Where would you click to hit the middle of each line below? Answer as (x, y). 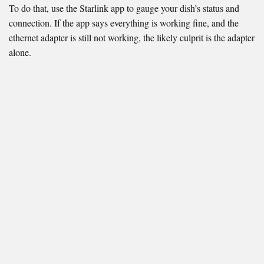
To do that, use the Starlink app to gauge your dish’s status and (124, 8)
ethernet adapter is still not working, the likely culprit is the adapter (132, 38)
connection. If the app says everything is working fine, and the (124, 23)
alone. (20, 52)
